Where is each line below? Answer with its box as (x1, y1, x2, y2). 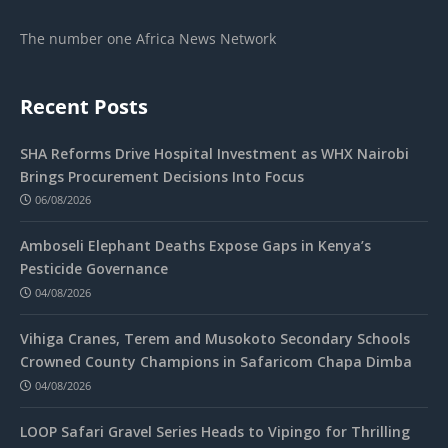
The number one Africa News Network (20, 28, 276, 48)
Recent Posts (20, 92, 148, 120)
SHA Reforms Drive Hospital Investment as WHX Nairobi (20, 143, 409, 163)
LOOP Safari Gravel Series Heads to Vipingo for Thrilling (20, 422, 410, 441)
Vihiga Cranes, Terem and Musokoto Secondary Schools (20, 329, 410, 349)
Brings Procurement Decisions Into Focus (20, 166, 304, 186)
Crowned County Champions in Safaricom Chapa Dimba (20, 352, 412, 372)
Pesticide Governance (20, 259, 168, 279)
